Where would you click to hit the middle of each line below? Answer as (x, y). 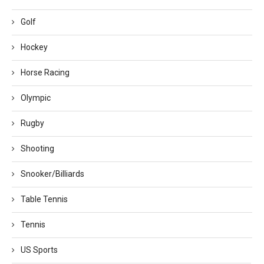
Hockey (34, 47)
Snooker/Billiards (52, 174)
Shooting (37, 148)
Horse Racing (45, 72)
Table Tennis (44, 199)
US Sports (39, 250)
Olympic (36, 98)
